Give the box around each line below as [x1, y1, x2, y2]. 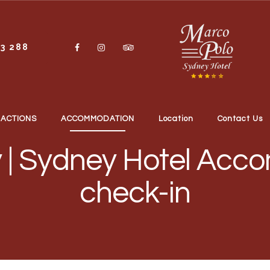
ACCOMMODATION [60, 115, 134, 123]
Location [158, 115, 193, 123]
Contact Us [217, 115, 263, 123]
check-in [80, 178, 190, 209]
